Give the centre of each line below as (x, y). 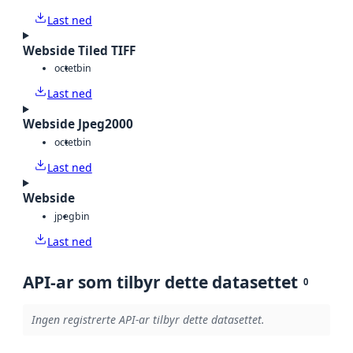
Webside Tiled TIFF (79, 50)
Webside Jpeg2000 (78, 124)
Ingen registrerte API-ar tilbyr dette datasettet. (148, 320)
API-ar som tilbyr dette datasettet (160, 282)
